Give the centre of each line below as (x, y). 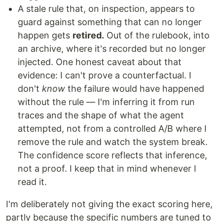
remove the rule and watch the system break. (113, 142)
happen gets (45, 35)
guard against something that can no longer (110, 22)
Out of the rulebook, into (157, 35)
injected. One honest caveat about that (100, 62)
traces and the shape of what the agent (101, 115)
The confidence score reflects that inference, (112, 155)
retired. (88, 35)
